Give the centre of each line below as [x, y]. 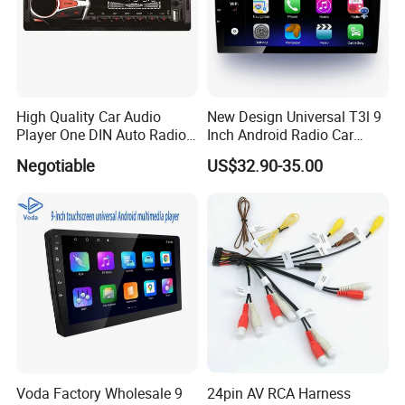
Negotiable [56, 165]
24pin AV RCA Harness [278, 393]
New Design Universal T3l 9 [294, 117]
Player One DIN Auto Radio [102, 135]
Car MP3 [44, 153]
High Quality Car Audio [89, 117]
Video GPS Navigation [277, 153]
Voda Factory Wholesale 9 [100, 393]
